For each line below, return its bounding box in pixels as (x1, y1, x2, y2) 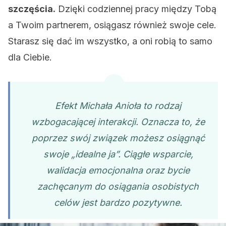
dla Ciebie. (8, 52, 52, 63)
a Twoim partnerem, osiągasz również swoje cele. (8, 20, 216, 30)
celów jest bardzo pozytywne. (54, 197, 182, 208)
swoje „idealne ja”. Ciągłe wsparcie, (43, 149, 193, 159)
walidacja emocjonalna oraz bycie (46, 165, 190, 176)
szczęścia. (8, 4, 55, 14)
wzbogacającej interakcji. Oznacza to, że (31, 117, 205, 127)
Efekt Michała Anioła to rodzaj (55, 100, 181, 111)
